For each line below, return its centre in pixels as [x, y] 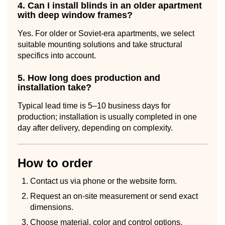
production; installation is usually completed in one [107, 117]
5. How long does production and [89, 78]
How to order [55, 163]
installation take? [54, 87]
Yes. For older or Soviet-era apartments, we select [106, 33]
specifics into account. [57, 55]
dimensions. [52, 207]
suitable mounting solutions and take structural [100, 44]
